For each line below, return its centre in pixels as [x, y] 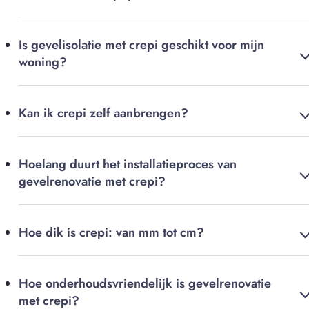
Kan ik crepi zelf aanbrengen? [103, 113]
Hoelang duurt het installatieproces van [128, 165]
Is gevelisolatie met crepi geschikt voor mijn [141, 45]
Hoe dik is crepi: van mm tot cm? [111, 233]
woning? [43, 62]
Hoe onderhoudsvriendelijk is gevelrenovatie [145, 284]
